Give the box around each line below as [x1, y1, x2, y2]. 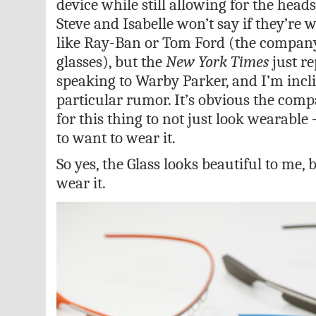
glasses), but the [56, 52, 166, 71]
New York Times [165, 52, 269, 71]
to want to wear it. [56, 128, 176, 147]
